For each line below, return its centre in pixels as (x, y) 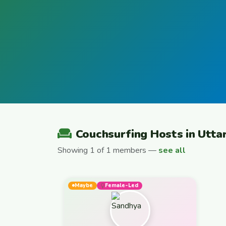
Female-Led (122, 185)
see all (172, 150)
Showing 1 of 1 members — (108, 150)
